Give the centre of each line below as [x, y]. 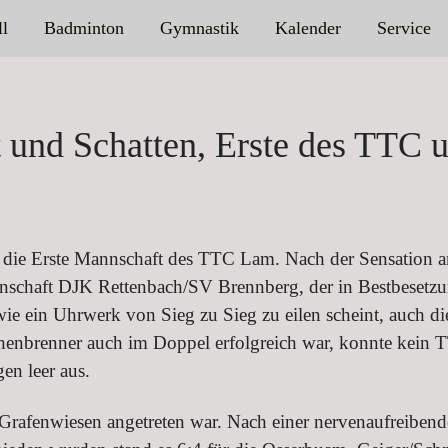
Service [403, 28]
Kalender [307, 28]
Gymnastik [199, 28]
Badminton [83, 28]
